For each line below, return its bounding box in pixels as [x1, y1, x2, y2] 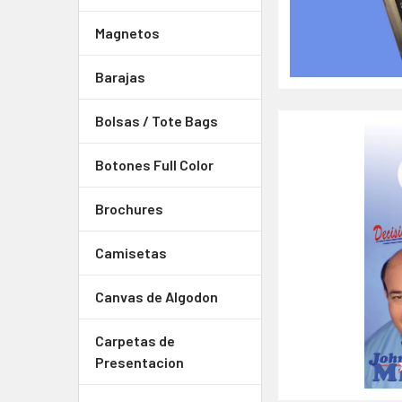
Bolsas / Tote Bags [95, 112, 218, 129]
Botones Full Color [95, 156, 214, 173]
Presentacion [95, 354, 184, 371]
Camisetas [95, 244, 167, 261]
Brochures [95, 200, 163, 217]
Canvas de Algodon [95, 288, 218, 305]
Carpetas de [95, 332, 175, 349]
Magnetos [95, 24, 160, 41]
